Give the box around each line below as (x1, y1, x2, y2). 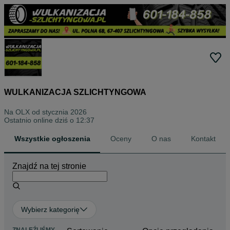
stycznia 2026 (42, 108, 87, 117)
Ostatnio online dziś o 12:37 (4, 116, 94, 125)
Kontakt (191, 135, 216, 143)
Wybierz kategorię (21, 205, 80, 214)
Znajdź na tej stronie (12, 162, 86, 171)
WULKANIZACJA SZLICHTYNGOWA (4, 87, 146, 97)
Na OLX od (4, 108, 42, 117)
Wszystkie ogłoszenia (14, 135, 90, 143)
